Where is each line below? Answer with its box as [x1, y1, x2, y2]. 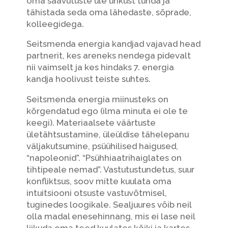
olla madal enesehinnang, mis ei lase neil [26, 211, 195, 222]
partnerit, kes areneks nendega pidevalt [26, 50, 191, 61]
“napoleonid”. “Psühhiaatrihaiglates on [26, 153, 182, 163]
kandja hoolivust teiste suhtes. [26, 74, 151, 84]
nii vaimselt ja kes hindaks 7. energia [26, 62, 174, 73]
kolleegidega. [26, 18, 84, 29]
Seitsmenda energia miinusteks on [26, 94, 168, 105]
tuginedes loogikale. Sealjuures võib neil [26, 199, 191, 210]
